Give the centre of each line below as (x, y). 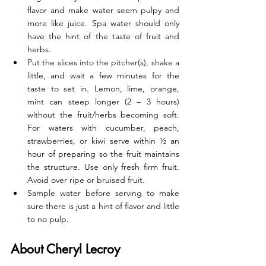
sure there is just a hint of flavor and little (103, 206)
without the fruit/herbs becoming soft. (103, 115)
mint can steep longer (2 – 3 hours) (103, 102)
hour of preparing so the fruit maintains (103, 154)
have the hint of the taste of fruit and (103, 37)
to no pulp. (48, 219)
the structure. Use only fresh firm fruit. (103, 167)
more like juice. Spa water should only (103, 23)
